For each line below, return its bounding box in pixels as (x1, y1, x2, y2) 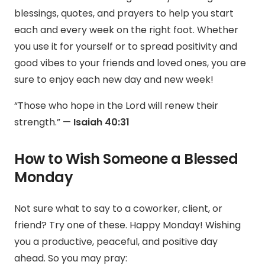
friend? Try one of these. (14, 218, 130, 232)
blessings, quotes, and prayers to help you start (14, 7, 234, 21)
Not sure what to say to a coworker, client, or (14, 202, 222, 216)
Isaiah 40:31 (73, 115, 130, 130)
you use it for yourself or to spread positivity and (14, 40, 237, 54)
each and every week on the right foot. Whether (14, 23, 238, 37)
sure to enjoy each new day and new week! (14, 73, 214, 87)
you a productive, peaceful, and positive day (14, 235, 218, 249)
